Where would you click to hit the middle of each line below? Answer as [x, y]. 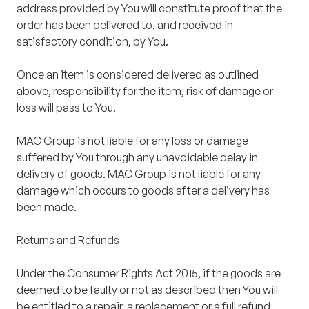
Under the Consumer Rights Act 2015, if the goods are [149, 273]
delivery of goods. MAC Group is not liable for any [139, 174]
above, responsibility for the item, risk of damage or [145, 91]
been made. [47, 207]
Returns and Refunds [68, 240]
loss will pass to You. [66, 108]
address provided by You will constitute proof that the [149, 9]
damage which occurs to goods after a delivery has [143, 191]
